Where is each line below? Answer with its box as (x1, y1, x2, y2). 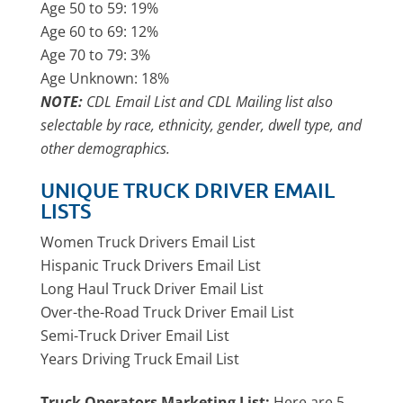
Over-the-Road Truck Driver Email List (40, 301, 294, 322)
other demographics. (40, 138, 170, 158)
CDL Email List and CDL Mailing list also (82, 91, 333, 112)
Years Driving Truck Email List (40, 348, 239, 369)
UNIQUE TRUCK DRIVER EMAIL (40, 176, 335, 202)
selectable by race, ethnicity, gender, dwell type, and (40, 114, 362, 135)
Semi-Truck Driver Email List (40, 325, 229, 345)
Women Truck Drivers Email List (40, 231, 255, 252)
